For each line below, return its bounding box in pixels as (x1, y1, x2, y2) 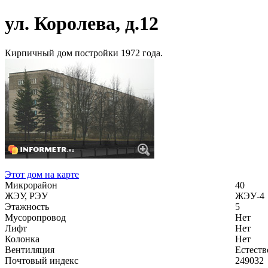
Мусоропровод (5, 212, 66, 223)
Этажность (5, 201, 49, 212)
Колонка (5, 233, 39, 244)
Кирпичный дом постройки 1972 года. (5, 47, 163, 58)
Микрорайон (5, 179, 57, 190)
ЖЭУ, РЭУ (5, 190, 48, 201)
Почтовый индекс (5, 255, 78, 266)
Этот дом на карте (5, 169, 79, 179)
